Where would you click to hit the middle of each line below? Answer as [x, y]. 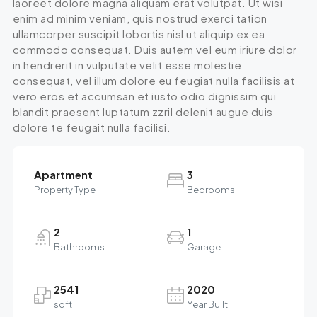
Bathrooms [79, 247]
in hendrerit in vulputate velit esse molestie [127, 64]
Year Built [207, 304]
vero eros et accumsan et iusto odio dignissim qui [144, 96]
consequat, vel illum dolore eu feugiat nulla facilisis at [154, 80]
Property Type [64, 189]
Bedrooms [211, 189]
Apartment [63, 174]
